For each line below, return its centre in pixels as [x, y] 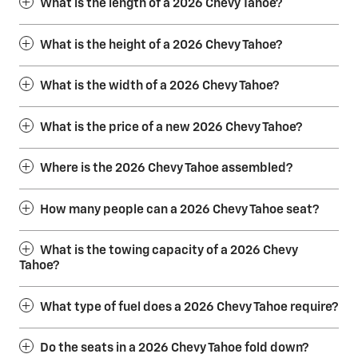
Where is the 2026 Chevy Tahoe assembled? [166, 169]
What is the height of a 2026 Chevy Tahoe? [161, 45]
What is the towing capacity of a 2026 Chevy [169, 251]
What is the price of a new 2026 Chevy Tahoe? [171, 127]
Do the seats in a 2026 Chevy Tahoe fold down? [174, 348]
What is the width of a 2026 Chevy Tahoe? [159, 86]
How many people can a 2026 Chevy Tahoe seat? [179, 209]
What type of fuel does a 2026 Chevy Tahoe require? [189, 307]
